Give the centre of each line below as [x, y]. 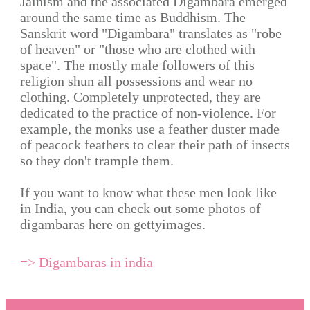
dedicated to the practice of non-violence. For [148, 112]
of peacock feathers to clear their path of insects [155, 144]
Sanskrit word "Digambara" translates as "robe [151, 33]
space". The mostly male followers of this [137, 65]
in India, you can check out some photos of [140, 208]
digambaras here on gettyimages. [113, 224]
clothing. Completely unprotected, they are [140, 97]
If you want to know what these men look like [148, 192]
